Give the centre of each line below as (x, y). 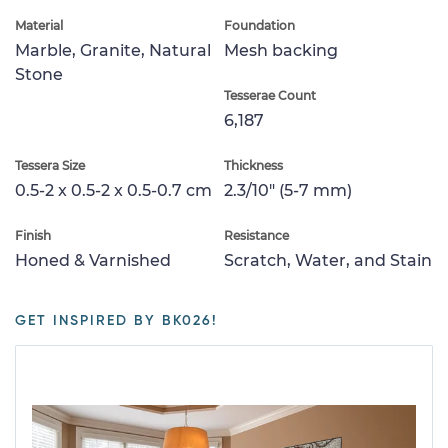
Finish (33, 235)
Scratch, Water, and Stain (328, 260)
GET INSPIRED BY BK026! (116, 320)
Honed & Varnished (93, 260)
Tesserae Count (270, 95)
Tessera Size (50, 165)
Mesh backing (281, 50)
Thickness (253, 165)
